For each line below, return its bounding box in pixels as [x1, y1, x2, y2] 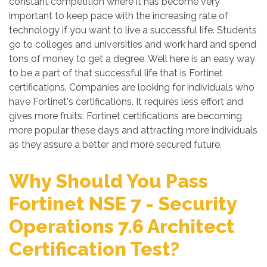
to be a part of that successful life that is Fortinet [9, 67, 223, 79]
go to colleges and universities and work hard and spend [9, 39, 256, 50]
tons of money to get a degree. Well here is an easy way [9, 53, 255, 64]
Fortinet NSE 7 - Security [9, 193, 237, 215]
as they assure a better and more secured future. [9, 139, 222, 150]
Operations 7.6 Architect [9, 215, 235, 237]
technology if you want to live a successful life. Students [9, 24, 257, 36]
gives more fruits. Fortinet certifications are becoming [9, 110, 242, 122]
